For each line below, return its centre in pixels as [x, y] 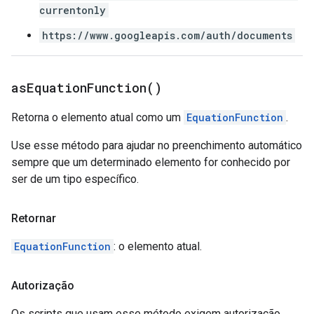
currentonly [73, 10]
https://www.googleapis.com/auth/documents [167, 35]
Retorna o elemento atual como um [97, 117]
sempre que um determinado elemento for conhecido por [151, 162]
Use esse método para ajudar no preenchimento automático [157, 145]
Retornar [34, 218]
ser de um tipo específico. [75, 179]
